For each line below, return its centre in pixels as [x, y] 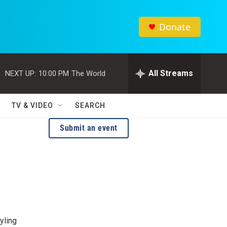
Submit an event [89, 128]
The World [88, 73]
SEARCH [90, 105]
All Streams [171, 73]
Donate [175, 27]
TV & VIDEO [32, 105]
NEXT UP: [21, 73]
